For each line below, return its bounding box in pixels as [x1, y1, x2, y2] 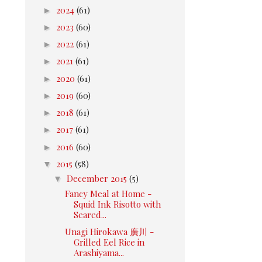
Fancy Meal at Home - [64, 187, 151, 199]
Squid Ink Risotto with [73, 198, 161, 210]
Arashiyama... [73, 247, 124, 258]
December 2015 [67, 173, 129, 185]
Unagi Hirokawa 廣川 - [64, 226, 154, 237]
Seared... [73, 208, 106, 220]
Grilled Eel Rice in [73, 236, 144, 248]
